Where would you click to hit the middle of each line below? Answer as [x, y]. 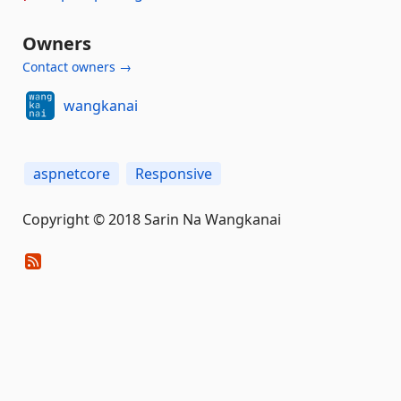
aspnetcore [72, 173]
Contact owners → [77, 66]
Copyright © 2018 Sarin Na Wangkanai [152, 219]
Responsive [174, 173]
